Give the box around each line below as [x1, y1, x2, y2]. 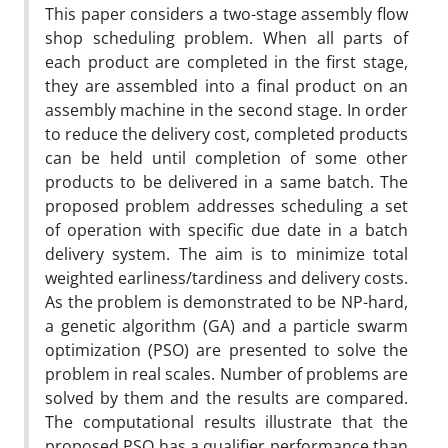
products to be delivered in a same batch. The [45, 170, 408, 193]
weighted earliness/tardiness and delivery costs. [45, 266, 408, 289]
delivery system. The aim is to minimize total [45, 242, 408, 265]
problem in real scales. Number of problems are [45, 362, 408, 385]
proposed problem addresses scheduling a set [45, 194, 408, 217]
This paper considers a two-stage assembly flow [45, 2, 408, 25]
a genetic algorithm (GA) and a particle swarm [45, 314, 408, 337]
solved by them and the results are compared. [45, 386, 408, 409]
